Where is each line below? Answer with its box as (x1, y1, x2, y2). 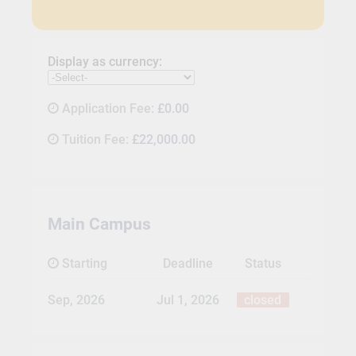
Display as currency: (47, 53, 162, 69)
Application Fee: (61, 100, 157, 116)
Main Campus (47, 214, 151, 234)
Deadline (162, 255, 213, 271)
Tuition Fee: (61, 131, 132, 147)
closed (244, 292, 282, 308)
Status (244, 255, 281, 271)
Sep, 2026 (47, 292, 105, 308)
